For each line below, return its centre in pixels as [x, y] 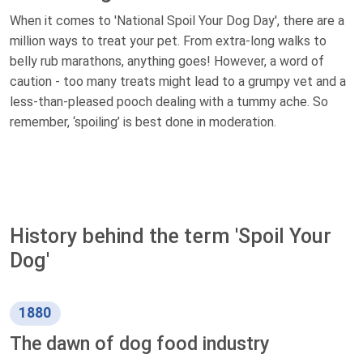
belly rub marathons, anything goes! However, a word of [167, 62]
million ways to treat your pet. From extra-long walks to [168, 41]
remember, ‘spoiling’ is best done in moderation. [143, 122]
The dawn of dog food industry [139, 343]
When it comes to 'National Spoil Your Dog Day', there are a [177, 21]
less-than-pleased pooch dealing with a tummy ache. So [169, 102]
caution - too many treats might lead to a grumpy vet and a [178, 82]
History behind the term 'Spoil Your [171, 237]
